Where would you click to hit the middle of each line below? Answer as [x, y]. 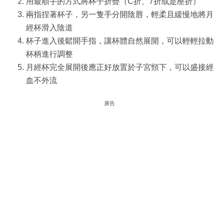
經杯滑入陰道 [49, 27]
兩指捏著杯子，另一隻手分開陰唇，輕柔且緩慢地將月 [120, 14]
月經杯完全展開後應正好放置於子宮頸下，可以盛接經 [120, 67]
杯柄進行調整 [49, 54]
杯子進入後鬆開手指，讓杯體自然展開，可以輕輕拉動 [120, 41]
